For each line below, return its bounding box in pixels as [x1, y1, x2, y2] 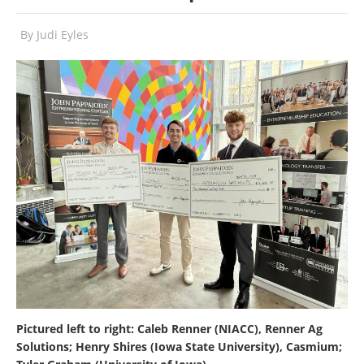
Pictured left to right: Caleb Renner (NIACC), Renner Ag [16, 321, 323, 336]
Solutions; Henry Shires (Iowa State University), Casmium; [16, 339, 342, 354]
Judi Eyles [37, 27, 89, 42]
